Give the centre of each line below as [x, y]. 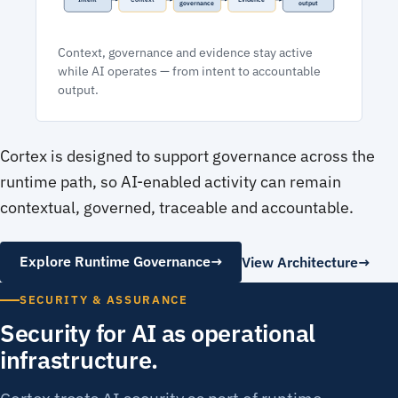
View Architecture [300, 262]
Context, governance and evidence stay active [185, 52]
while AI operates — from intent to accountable [189, 71]
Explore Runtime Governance [115, 262]
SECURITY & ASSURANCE [104, 300]
